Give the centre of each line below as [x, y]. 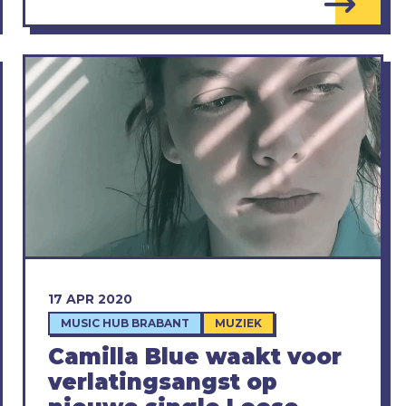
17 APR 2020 [90, 300]
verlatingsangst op [162, 382]
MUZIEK [238, 324]
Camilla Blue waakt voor [194, 357]
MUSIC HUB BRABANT [125, 324]
